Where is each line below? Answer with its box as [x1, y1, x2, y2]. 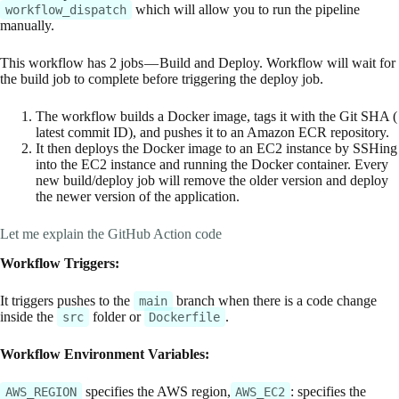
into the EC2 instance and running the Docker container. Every [36, 157, 388, 173]
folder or [88, 308, 144, 324]
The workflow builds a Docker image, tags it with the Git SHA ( [36, 109, 397, 125]
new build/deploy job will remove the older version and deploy [36, 173, 388, 189]
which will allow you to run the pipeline [131, 2, 360, 18]
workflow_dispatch [4, 3, 126, 18]
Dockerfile [149, 309, 221, 324]
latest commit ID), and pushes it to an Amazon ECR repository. [36, 125, 389, 141]
